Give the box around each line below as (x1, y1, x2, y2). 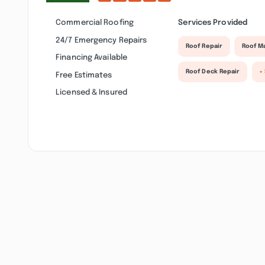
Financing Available (56, 53, 128, 62)
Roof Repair (185, 43, 223, 50)
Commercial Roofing (56, 18, 134, 27)
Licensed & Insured (56, 88, 127, 97)
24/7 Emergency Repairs (56, 35, 147, 44)
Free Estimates (56, 70, 112, 79)
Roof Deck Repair (185, 69, 240, 75)
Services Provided (178, 18, 248, 27)
